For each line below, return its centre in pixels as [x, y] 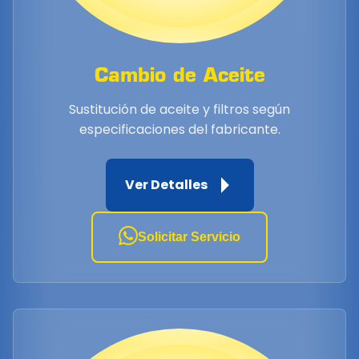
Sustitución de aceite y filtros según [179, 109]
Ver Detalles [166, 185]
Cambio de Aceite [179, 74]
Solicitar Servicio [189, 236]
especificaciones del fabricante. [179, 129]
